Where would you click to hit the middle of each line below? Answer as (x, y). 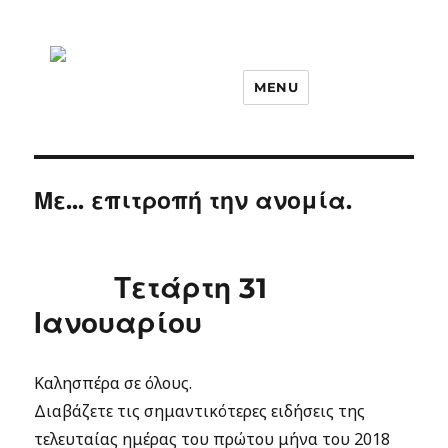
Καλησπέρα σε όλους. (113, 383)
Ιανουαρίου (118, 323)
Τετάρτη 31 (191, 288)
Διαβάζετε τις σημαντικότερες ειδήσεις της (200, 411)
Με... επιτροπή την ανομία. (193, 201)
